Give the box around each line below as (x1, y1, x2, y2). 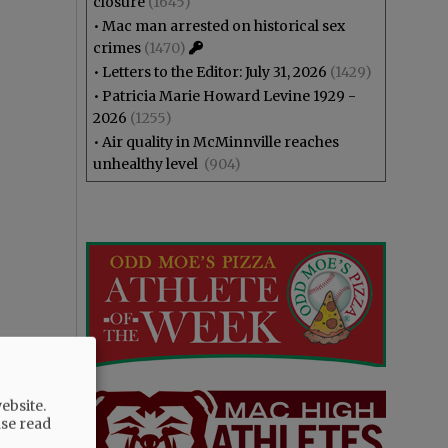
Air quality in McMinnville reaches (102, 133, 339, 151)
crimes (93, 39, 141, 57)
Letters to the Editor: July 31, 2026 (102, 63, 327, 81)
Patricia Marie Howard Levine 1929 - (102, 87, 356, 105)
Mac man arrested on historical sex (102, 17, 345, 35)
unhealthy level (93, 155, 201, 173)
